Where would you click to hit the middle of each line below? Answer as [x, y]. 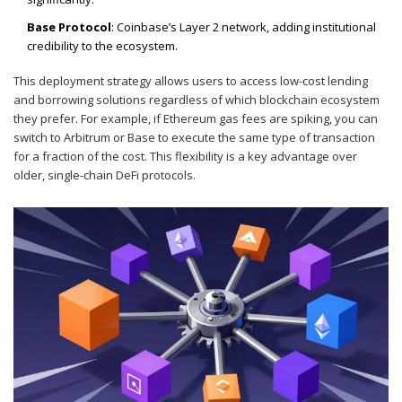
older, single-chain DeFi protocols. [105, 175]
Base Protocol [69, 27]
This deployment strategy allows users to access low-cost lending [191, 81]
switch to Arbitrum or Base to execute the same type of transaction [194, 138]
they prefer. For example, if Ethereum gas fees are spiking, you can [196, 119]
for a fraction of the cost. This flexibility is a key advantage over [185, 157]
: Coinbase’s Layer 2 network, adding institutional [244, 27]
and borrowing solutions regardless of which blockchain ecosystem [197, 100]
